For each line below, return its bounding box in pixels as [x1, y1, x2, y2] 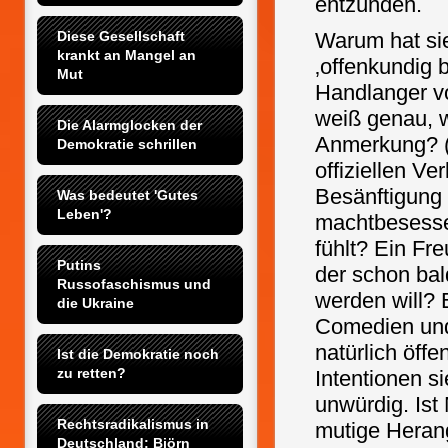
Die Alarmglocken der [57, 117, 202, 133]
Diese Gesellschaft [57, 28, 185, 44]
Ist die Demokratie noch [57, 346, 219, 362]
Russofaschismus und [57, 276, 211, 292]
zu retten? [57, 365, 126, 381]
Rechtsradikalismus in [57, 416, 209, 432]
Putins [57, 257, 101, 273]
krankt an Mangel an [57, 47, 196, 63]
